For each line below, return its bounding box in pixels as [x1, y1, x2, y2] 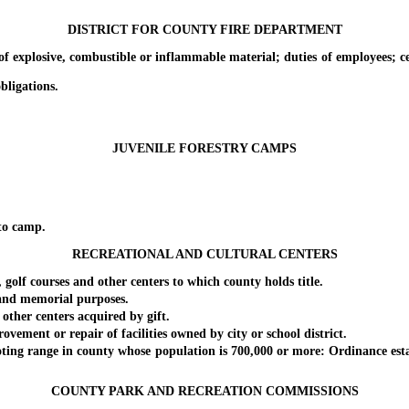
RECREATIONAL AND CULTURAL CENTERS [71, 247, 338, 262]
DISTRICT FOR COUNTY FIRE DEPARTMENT [67, 22, 342, 37]
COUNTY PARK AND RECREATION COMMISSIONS [50, 383, 359, 398]
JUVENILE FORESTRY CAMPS [112, 142, 297, 156]
